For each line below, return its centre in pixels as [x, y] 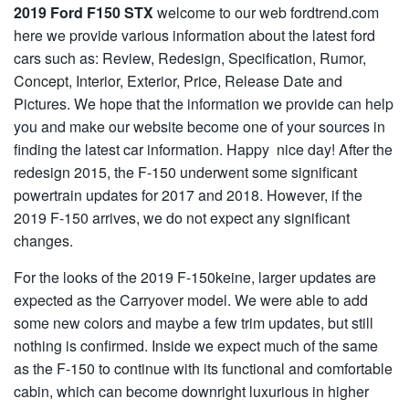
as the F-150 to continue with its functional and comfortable [203, 368]
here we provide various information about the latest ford [194, 35]
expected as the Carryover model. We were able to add [191, 300]
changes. [43, 241]
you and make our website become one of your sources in [199, 126]
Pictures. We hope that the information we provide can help [204, 104]
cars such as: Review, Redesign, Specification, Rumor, [190, 58]
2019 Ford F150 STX [84, 12]
